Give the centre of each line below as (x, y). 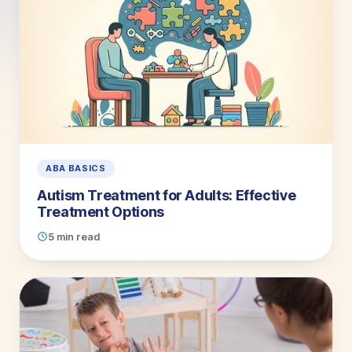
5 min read (74, 236)
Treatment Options (101, 211)
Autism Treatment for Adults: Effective (167, 195)
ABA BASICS (76, 168)
